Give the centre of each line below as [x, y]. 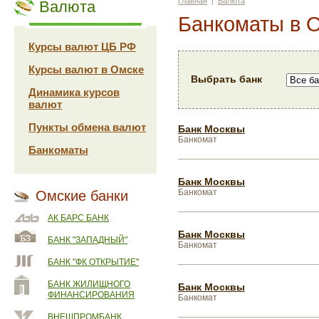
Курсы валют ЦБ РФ [82, 47]
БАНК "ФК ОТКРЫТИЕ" [93, 262]
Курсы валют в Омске [86, 69]
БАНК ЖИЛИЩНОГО [89, 284]
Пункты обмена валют [87, 127]
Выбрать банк [226, 79]
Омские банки [82, 196]
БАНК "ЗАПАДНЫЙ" [88, 240]
